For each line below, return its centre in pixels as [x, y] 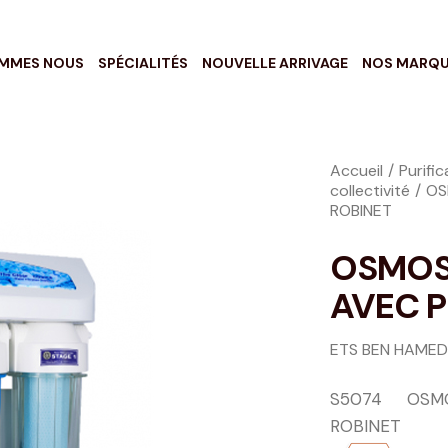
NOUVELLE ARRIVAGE [275, 62]
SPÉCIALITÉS [143, 62]
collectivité [370, 190]
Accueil [356, 170]
